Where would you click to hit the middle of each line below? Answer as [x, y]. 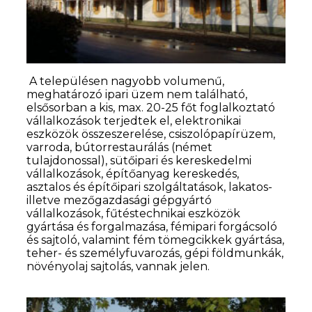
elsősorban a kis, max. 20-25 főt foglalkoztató [151, 107]
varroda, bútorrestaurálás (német [120, 147]
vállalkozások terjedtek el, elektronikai [134, 120]
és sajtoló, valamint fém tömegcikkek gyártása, [156, 240]
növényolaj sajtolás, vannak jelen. [120, 266]
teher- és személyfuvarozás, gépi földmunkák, [155, 253]
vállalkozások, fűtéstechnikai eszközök [134, 213]
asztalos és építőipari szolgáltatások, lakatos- [150, 187]
